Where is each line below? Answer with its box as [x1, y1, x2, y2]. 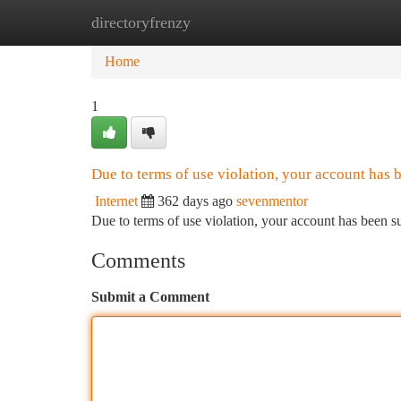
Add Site [308, 14, 358, 30]
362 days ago [158, 193, 233, 209]
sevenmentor [236, 193, 308, 209]
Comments [91, 249, 185, 272]
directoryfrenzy [91, 13, 191, 31]
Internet [95, 193, 138, 209]
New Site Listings [180, 14, 281, 30]
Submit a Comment [91, 289, 209, 304]
